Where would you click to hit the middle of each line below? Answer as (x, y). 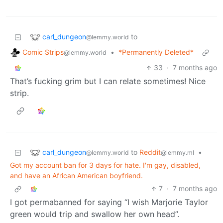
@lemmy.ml (177, 153)
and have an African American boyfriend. (76, 176)
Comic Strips (43, 52)
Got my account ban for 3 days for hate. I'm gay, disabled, (105, 165)
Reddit (150, 152)
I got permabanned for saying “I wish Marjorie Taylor (109, 202)
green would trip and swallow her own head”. (95, 214)
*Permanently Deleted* (156, 52)
